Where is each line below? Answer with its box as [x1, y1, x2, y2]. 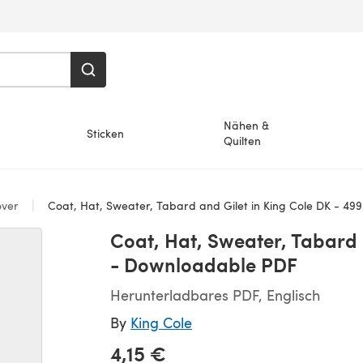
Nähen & [224, 117, 270, 133]
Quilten [224, 133, 262, 148]
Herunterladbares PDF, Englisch [110, 284, 320, 305]
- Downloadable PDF [110, 250, 297, 278]
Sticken [86, 125, 124, 141]
